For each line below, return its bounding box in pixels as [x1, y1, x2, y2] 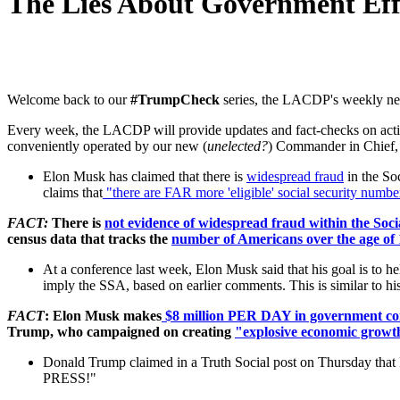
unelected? [207, 138, 268, 154]
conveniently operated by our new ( [7, 138, 207, 154]
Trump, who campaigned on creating [7, 324, 231, 340]
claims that [43, 185, 103, 201]
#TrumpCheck [130, 92, 220, 108]
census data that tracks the [7, 231, 168, 247]
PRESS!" [43, 371, 96, 387]
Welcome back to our [7, 92, 130, 108]
